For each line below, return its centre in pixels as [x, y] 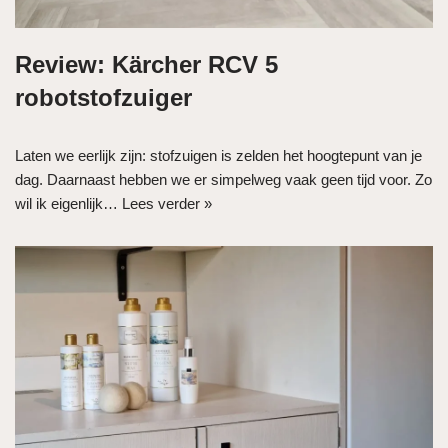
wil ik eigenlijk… [68, 204]
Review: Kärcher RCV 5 [146, 65]
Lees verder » [167, 204]
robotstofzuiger [103, 98]
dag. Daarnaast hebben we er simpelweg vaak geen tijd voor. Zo [223, 180]
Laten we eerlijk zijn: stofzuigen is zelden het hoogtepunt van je [218, 156]
